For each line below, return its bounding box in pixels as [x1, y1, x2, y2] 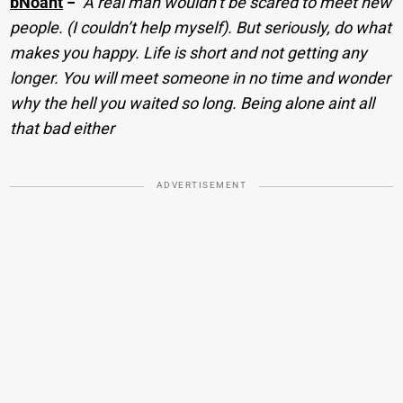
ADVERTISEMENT [156, 180, 247, 191]
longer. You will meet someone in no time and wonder [10, 68, 391, 88]
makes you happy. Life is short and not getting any [10, 43, 368, 63]
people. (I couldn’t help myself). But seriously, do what [10, 18, 392, 38]
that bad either [10, 119, 115, 139]
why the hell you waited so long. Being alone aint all [10, 94, 375, 113]
